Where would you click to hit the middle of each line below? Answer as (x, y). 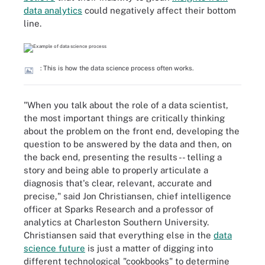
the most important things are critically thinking (124, 118)
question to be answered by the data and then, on (128, 144)
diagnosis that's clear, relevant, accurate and (118, 183)
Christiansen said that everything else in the (119, 235)
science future (54, 248)
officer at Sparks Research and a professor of (119, 209)
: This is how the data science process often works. (117, 68)
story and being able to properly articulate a (116, 170)
